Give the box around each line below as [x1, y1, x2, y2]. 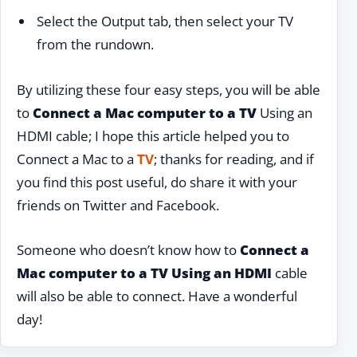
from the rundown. [36, 35, 154, 54]
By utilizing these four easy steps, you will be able [17, 80, 320, 99]
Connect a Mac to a [17, 149, 137, 168]
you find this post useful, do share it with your [17, 172, 297, 191]
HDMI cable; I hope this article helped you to [17, 126, 289, 145]
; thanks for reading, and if [154, 149, 314, 168]
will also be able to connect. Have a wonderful [17, 286, 297, 305]
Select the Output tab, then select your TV [36, 12, 293, 31]
